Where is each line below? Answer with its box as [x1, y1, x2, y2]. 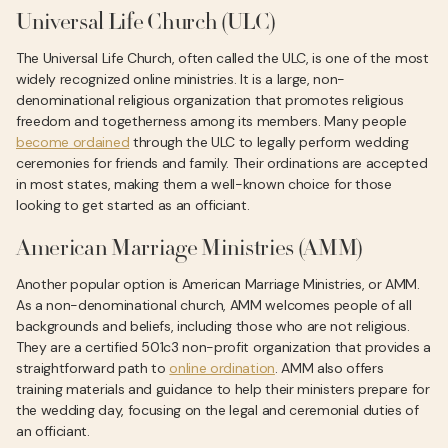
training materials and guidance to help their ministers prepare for [16, 380, 430, 398]
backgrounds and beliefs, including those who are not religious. [16, 317, 410, 335]
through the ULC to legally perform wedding [129, 133, 409, 151]
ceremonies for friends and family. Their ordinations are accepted [16, 154, 428, 172]
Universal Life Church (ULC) [16, 12, 276, 36]
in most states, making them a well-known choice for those [16, 175, 392, 193]
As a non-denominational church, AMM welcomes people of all [16, 296, 412, 314]
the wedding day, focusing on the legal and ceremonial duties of [16, 401, 419, 419]
